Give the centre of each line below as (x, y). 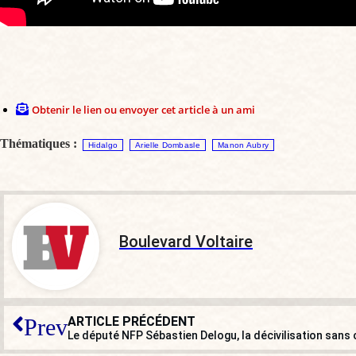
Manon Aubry (243, 145)
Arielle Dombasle (168, 145)
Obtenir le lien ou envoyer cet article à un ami (143, 109)
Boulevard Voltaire (186, 242)
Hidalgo (103, 145)
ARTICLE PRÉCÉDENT (132, 321)
